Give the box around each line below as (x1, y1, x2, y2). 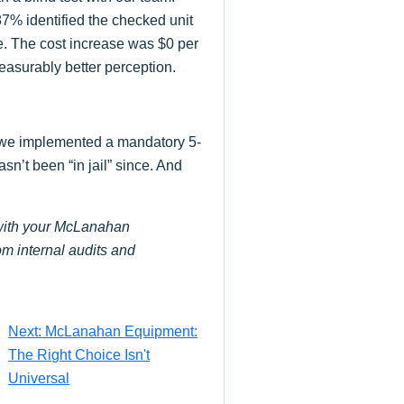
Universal (8, 370, 70, 386)
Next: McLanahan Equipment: (8, 323, 198, 339)
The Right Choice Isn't (8, 346, 151, 363)
